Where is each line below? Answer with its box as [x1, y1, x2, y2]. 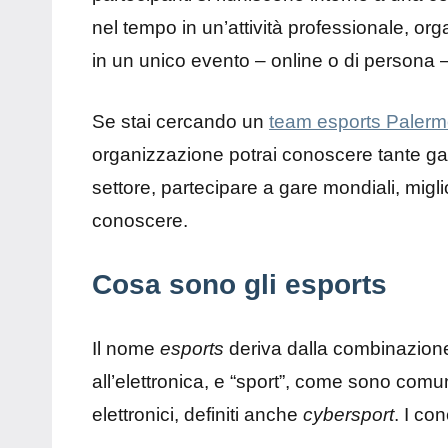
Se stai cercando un [92, 111, 269, 133]
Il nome [92, 338, 160, 360]
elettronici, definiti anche [92, 404, 303, 426]
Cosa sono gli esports [92, 269, 387, 301]
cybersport [303, 404, 394, 426]
